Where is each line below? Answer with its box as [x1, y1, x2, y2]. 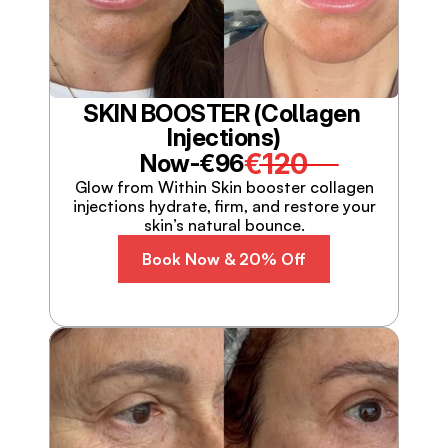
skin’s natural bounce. [143, 215, 305, 235]
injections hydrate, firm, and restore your [72, 196, 376, 216]
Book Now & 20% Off [142, 248, 306, 269]
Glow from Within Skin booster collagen [74, 177, 374, 197]
